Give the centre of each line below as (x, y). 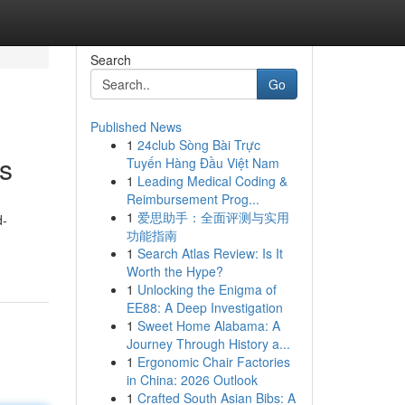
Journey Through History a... (208, 344)
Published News (136, 127)
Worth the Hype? (174, 271)
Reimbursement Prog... (193, 199)
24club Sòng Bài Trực (198, 145)
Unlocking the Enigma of (207, 289)
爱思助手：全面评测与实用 (213, 217)
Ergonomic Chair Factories (213, 362)
